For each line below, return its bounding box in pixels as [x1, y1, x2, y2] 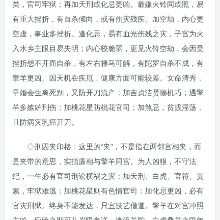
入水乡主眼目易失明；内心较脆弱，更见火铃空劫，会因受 [12, 42, 204, 53]
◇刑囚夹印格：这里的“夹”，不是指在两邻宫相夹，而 [12, 140, 201, 151]
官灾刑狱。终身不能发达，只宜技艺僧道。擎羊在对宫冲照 [12, 199, 204, 210]
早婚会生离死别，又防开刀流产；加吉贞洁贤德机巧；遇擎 [12, 86, 204, 97]
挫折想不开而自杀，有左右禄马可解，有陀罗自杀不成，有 [12, 57, 204, 68]
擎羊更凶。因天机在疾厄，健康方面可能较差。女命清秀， [12, 72, 204, 82]
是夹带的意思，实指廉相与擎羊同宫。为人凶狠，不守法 [12, 155, 196, 166]
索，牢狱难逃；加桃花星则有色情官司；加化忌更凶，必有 [12, 185, 204, 195]
